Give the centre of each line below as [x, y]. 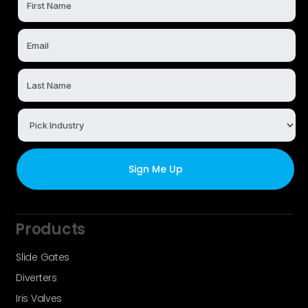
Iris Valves [39, 299]
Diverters [36, 278]
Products [50, 230]
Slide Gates [43, 257]
